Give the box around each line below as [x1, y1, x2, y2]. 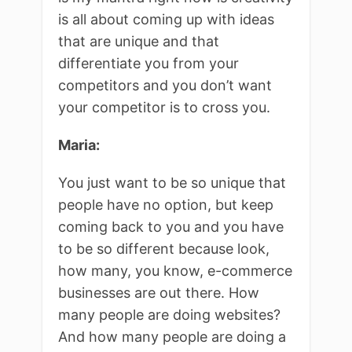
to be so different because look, [58, 240, 269, 257]
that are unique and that [58, 32, 219, 49]
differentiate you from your [58, 54, 239, 71]
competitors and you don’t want [58, 76, 272, 93]
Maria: [58, 136, 100, 153]
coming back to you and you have [58, 218, 284, 235]
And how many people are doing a [58, 328, 286, 345]
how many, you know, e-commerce [58, 262, 292, 279]
